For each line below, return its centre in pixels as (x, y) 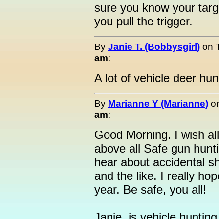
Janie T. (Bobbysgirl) (154, 46)
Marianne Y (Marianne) (158, 103)
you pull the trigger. (143, 21)
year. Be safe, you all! (150, 189)
